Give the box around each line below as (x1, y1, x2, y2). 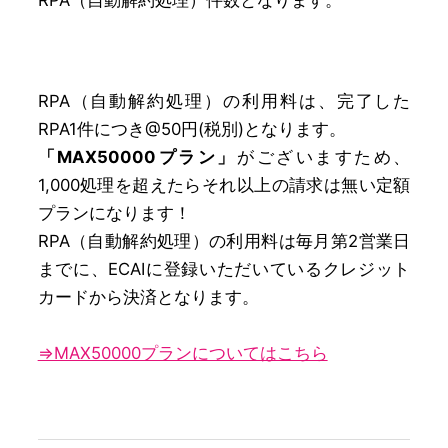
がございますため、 (236, 146, 411, 167)
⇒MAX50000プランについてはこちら (37, 342, 328, 363)
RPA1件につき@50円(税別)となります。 (37, 118, 346, 139)
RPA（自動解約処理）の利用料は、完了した (37, 90, 411, 111)
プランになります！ (37, 202, 191, 223)
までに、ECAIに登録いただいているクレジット (37, 258, 411, 279)
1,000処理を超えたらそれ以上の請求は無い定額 (37, 174, 411, 195)
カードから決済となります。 (37, 286, 259, 307)
